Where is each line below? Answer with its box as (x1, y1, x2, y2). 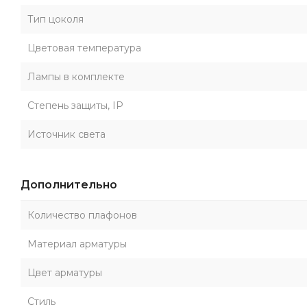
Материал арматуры (27, 238, 127, 250)
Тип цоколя (27, 13, 84, 25)
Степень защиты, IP (27, 99, 123, 112)
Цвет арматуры (27, 267, 102, 279)
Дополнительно (21, 178, 117, 191)
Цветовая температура (27, 42, 141, 54)
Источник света (27, 128, 106, 140)
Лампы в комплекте (27, 71, 125, 83)
